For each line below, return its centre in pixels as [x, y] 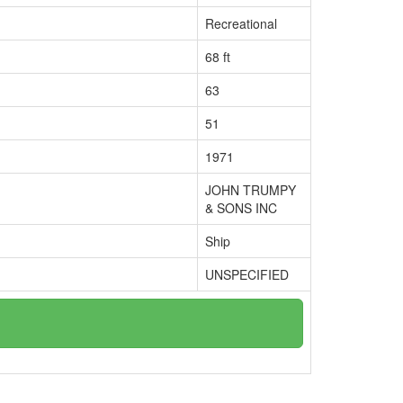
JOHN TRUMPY [251, 190]
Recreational [241, 23]
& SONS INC [241, 208]
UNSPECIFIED [247, 274]
